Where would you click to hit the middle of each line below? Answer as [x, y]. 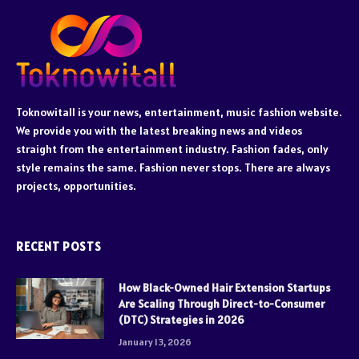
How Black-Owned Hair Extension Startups [224, 287]
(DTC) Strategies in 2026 [182, 319]
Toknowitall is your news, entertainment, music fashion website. [179, 112]
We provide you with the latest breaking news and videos [159, 130]
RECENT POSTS [59, 246]
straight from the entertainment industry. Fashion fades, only [172, 149]
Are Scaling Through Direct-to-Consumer [222, 303]
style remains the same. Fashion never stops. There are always [173, 167]
